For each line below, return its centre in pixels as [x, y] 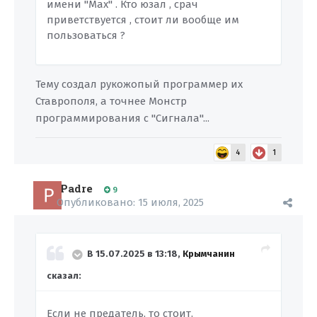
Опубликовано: [97, 202]
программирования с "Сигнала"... [122, 118]
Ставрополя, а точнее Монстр [111, 101]
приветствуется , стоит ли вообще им [143, 20]
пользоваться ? [87, 35]
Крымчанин [209, 254]
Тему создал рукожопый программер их [139, 84]
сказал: [64, 276]
